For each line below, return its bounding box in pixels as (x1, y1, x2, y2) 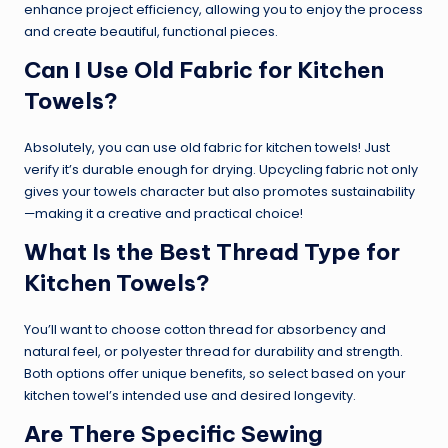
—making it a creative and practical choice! (24, 204, 303, 222)
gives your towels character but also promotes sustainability (24, 182, 415, 200)
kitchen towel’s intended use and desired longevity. (24, 386, 356, 404)
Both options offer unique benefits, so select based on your (24, 364, 406, 382)
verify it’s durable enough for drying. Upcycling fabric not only (24, 160, 418, 178)
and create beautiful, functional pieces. (24, 22, 278, 40)
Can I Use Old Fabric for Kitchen (24, 55, 384, 84)
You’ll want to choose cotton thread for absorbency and (24, 320, 386, 338)
